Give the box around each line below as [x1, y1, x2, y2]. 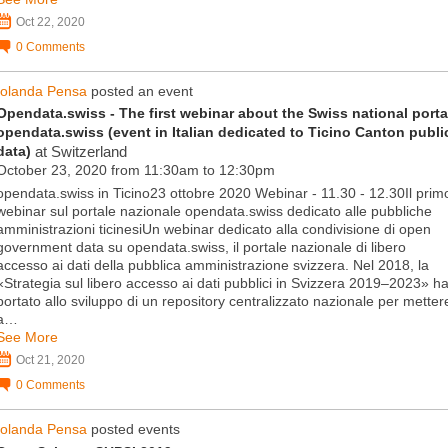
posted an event [87, 82, 193, 99]
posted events [87, 421, 180, 438]
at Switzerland [31, 142, 127, 160]
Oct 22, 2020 [16, 14, 85, 29]
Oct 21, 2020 [16, 353, 85, 368]
